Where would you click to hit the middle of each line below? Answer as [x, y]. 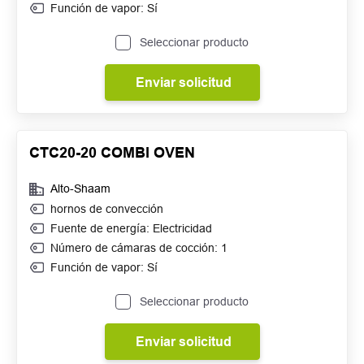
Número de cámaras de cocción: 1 [139, 248]
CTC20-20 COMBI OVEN [112, 152]
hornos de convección [107, 209]
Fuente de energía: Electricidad [131, 228]
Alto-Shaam [80, 188]
